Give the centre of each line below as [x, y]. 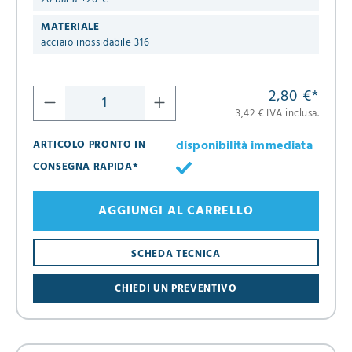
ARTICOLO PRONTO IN [90, 145]
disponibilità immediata [244, 147]
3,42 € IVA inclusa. [277, 114]
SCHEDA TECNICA [176, 254]
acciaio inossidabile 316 [95, 43]
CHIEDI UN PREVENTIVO [176, 288]
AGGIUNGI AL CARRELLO [176, 211]
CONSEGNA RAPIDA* [86, 167]
